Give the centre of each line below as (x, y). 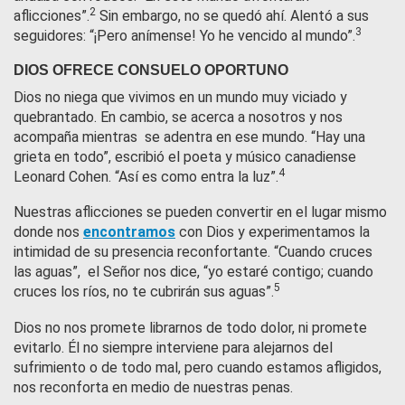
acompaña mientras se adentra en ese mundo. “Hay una (189, 137)
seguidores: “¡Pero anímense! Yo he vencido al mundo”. (184, 36)
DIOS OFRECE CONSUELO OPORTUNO (151, 70)
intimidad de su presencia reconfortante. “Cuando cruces (193, 252)
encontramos (129, 232)
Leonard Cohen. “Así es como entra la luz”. (146, 176)
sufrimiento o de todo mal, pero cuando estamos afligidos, (198, 367)
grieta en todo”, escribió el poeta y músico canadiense (185, 156)
